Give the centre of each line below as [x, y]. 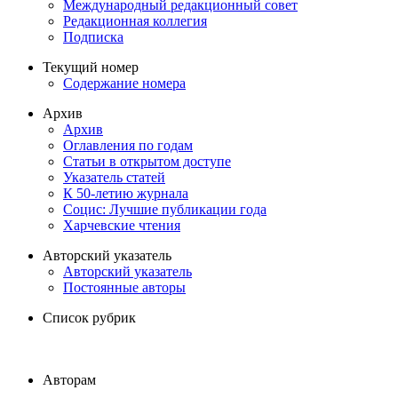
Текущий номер [91, 68]
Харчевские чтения [122, 226]
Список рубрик [89, 318]
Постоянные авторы [124, 288]
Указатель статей [114, 178]
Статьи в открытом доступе [147, 162]
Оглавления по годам [128, 146]
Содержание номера [124, 84]
